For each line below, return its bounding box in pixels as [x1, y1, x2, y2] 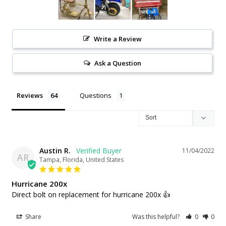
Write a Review [93, 34, 142, 43]
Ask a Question [94, 58, 141, 68]
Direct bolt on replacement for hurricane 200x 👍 [12, 189, 170, 199]
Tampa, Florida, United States [39, 155, 124, 164]
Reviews [17, 90, 43, 100]
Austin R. [39, 145, 71, 155]
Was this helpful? [132, 212, 182, 221]
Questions [80, 90, 111, 100]
